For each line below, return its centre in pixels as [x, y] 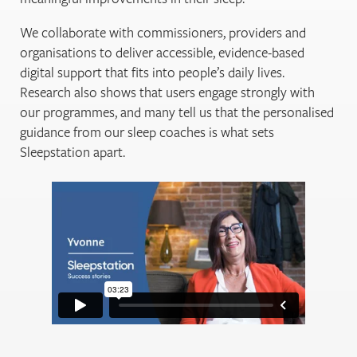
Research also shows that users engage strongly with [167, 92]
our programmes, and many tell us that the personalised [177, 112]
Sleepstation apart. [73, 152]
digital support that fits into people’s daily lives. [152, 73]
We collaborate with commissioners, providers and [163, 33]
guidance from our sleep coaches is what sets [147, 132]
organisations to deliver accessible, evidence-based [162, 53]
